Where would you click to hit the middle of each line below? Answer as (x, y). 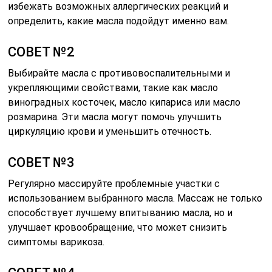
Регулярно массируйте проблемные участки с (114, 184)
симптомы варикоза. (56, 242)
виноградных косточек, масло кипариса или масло (124, 103)
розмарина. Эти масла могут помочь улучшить (115, 117)
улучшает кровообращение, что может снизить (118, 228)
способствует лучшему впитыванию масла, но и (121, 213)
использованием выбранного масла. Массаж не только (135, 199)
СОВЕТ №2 (42, 52)
